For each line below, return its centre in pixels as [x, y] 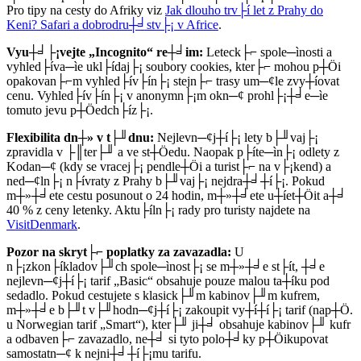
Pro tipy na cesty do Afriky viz [86, 10]
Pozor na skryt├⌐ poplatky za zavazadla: [119, 252]
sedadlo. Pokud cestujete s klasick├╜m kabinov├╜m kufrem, [163, 296]
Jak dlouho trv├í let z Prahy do [244, 10]
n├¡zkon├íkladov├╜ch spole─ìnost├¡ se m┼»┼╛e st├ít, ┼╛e [166, 267]
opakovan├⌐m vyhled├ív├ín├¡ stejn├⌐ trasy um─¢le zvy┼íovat [173, 81]
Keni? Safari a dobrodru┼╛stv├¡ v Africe [112, 25]
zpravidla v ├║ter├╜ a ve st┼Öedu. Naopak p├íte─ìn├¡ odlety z [173, 152]
